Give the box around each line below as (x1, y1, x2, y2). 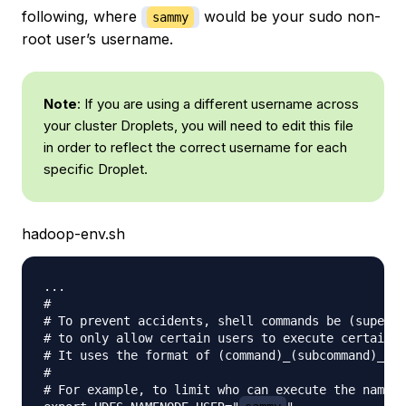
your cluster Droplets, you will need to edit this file (43, 117, 353, 135)
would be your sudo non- (199, 7, 381, 26)
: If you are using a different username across (77, 95, 359, 113)
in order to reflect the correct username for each (43, 139, 347, 157)
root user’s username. (22, 30, 173, 49)
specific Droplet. (43, 160, 148, 179)
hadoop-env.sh (22, 225, 125, 244)
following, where (22, 7, 141, 26)
